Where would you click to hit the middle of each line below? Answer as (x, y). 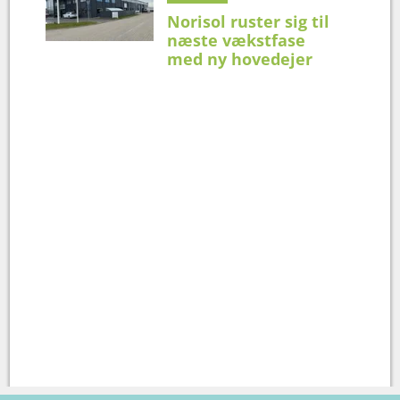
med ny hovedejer (240, 58)
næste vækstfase (237, 40)
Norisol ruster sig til (249, 21)
